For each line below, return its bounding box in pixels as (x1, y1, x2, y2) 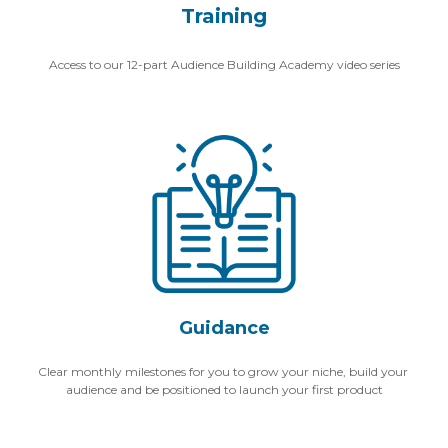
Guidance (178, 317, 270, 340)
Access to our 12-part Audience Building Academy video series (48, 56, 400, 72)
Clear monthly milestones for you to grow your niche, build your (37, 364, 408, 380)
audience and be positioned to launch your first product (65, 382, 383, 398)
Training (181, 4, 267, 28)
